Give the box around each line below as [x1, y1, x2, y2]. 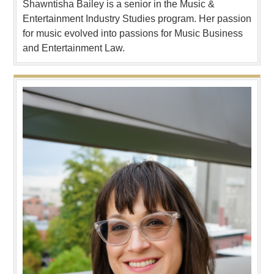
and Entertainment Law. [23, 42, 125, 53]
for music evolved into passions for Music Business [23, 28, 243, 39]
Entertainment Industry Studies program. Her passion [23, 13, 251, 24]
